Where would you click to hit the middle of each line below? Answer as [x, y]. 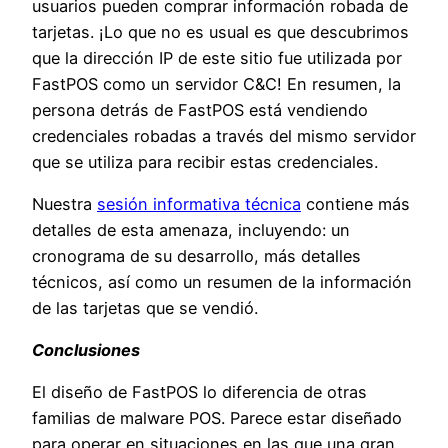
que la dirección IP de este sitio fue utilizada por [217, 57]
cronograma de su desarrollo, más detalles [196, 255]
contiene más [355, 203]
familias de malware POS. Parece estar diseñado [217, 418]
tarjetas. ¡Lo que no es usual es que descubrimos [220, 31]
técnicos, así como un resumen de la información [222, 281]
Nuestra [64, 203]
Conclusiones [86, 350]
